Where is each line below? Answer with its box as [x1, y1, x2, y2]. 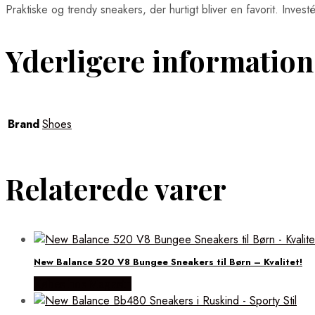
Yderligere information [6, 41, 314, 79]
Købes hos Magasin [34, 276, 131, 291]
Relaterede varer [6, 169, 226, 208]
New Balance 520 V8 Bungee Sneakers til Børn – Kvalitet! [34, 255, 302, 269]
